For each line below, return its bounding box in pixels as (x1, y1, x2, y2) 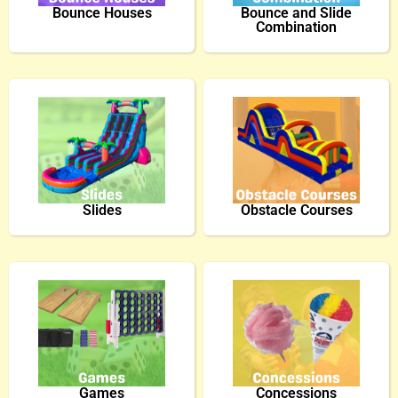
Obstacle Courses (240, 202, 353, 219)
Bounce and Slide (241, 4, 352, 21)
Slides (82, 202, 122, 219)
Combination (256, 19, 337, 36)
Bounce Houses (52, 4, 152, 21)
